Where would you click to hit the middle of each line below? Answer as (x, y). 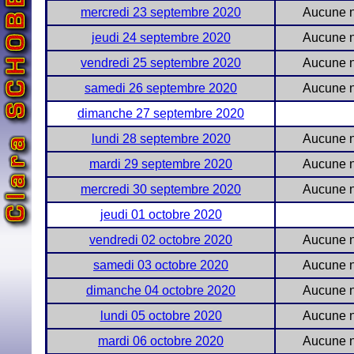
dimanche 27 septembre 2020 (161, 113)
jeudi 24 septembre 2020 (161, 38)
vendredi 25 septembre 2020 (161, 63)
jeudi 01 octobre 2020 (161, 215)
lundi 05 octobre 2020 (161, 316)
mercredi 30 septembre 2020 (161, 189)
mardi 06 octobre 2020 (161, 341)
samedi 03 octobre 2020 (161, 265)
